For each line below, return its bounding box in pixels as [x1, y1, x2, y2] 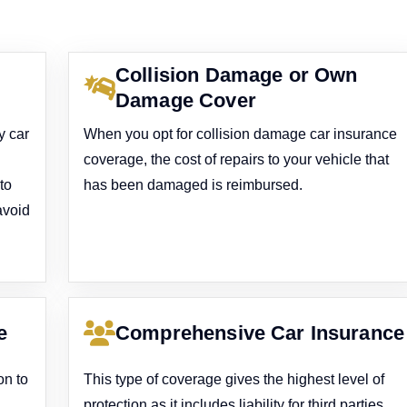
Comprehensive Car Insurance [115, 321, 405, 344]
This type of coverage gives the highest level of [84, 372, 385, 387]
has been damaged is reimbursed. [84, 177, 303, 193]
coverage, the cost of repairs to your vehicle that [84, 152, 390, 167]
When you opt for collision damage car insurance [84, 126, 398, 142]
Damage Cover [115, 88, 256, 112]
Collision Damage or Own [115, 63, 358, 86]
